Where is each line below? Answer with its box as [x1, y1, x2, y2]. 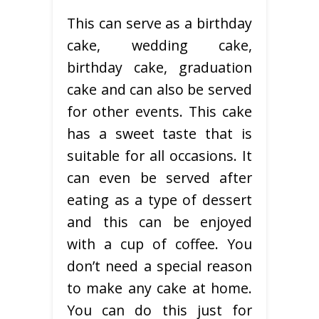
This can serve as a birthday [67, 14, 252, 33]
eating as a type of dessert [67, 190, 252, 210]
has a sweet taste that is [67, 124, 252, 144]
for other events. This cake [67, 102, 252, 122]
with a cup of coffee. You [67, 234, 252, 254]
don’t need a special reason [67, 256, 252, 276]
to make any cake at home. [67, 278, 252, 298]
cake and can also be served [67, 80, 252, 100]
